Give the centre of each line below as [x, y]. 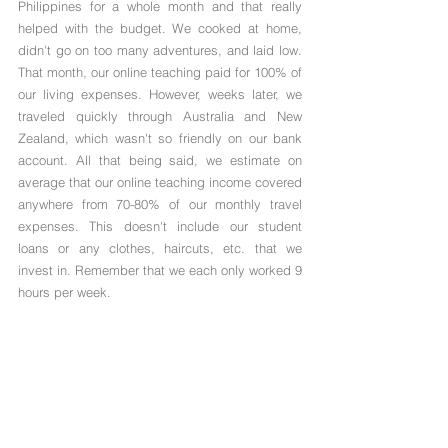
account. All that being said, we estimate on [160, 160]
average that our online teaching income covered [160, 182]
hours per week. [64, 292]
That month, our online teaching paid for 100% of [160, 72]
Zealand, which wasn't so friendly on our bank [160, 138]
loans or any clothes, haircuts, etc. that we [160, 248]
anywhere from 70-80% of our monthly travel [160, 204]
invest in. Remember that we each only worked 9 [160, 270]
